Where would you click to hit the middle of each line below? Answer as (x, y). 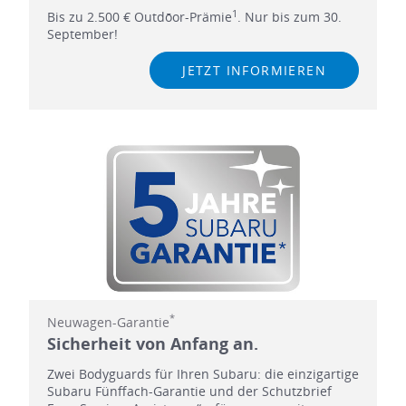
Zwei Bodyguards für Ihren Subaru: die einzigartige (203, 373)
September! (82, 34)
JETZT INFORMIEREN (254, 70)
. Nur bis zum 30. (289, 16)
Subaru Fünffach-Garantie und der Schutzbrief (189, 391)
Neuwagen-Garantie (108, 322)
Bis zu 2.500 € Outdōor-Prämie (139, 16)
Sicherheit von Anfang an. (152, 343)
